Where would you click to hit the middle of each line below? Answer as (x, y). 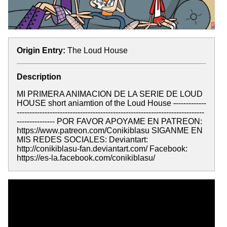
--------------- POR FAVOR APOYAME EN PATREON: (109, 121)
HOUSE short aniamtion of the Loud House (95, 103)
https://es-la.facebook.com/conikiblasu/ (86, 158)
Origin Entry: (41, 50)
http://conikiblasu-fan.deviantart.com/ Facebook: (102, 148)
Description (39, 77)
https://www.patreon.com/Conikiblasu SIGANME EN (110, 130)
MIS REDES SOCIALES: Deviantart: (82, 139)
